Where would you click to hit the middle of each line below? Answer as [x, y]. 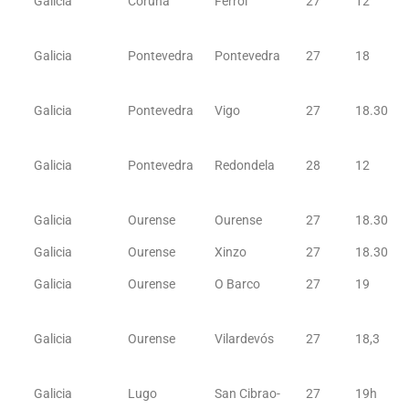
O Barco [238, 284]
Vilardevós [245, 339]
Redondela [245, 165]
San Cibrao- [248, 393]
